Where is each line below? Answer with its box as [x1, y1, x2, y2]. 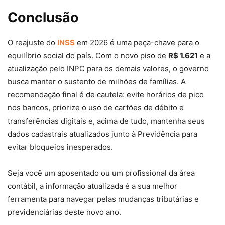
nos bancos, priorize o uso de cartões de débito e [8, 103, 184, 113]
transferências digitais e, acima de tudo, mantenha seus [8, 116, 205, 126]
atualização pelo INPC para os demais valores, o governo [8, 64, 209, 74]
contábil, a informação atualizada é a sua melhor [8, 181, 177, 191]
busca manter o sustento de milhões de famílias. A [8, 77, 186, 87]
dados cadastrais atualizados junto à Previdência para [8, 129, 197, 139]
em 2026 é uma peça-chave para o [75, 38, 199, 48]
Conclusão [8, 9, 79, 26]
